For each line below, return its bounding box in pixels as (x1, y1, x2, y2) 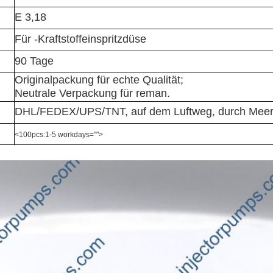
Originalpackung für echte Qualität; (15, 74, 183, 87)
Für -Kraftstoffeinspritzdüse (15, 33, 146, 46)
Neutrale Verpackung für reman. (15, 87, 170, 100)
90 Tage (15, 55, 54, 68)
